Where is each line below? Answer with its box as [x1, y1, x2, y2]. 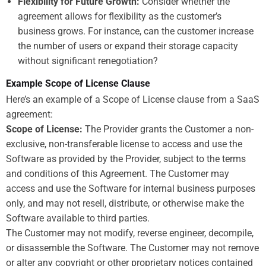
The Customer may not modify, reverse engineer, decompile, [6, 227, 254, 239]
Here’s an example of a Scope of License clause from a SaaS [6, 93, 259, 105]
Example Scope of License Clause [6, 77, 150, 89]
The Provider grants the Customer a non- [83, 123, 254, 135]
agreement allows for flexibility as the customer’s [18, 10, 221, 22]
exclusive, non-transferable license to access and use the [6, 138, 242, 150]
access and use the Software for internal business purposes [6, 182, 255, 194]
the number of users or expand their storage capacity [18, 40, 238, 52]
